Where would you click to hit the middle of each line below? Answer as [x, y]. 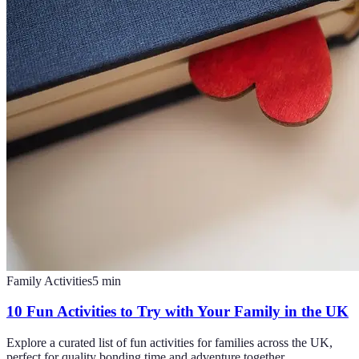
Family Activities [49, 280]
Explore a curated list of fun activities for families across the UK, [169, 343]
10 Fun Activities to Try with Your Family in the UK [177, 312]
